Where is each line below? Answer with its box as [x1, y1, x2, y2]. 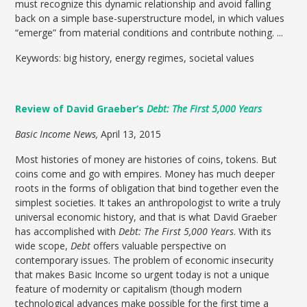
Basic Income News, [15, 127, 99, 141]
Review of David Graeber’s [15, 102, 147, 116]
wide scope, [15, 239, 71, 253]
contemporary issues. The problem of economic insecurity [15, 254, 274, 267]
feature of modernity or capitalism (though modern [15, 282, 243, 296]
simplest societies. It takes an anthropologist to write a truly [15, 196, 281, 210]
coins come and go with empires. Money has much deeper [15, 167, 275, 181]
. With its [234, 225, 272, 238]
